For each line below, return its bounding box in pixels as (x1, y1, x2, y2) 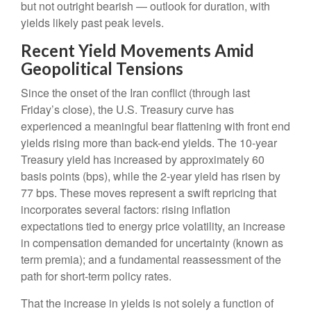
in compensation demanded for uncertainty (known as (21, 235, 283, 251)
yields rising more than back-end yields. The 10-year (21, 135, 277, 151)
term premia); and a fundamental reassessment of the (21, 251, 281, 268)
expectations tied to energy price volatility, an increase (21, 218, 285, 235)
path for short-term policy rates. (21, 268, 171, 285)
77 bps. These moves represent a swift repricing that (21, 185, 276, 201)
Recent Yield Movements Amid (21, 40, 254, 61)
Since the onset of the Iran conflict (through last (21, 85, 250, 101)
